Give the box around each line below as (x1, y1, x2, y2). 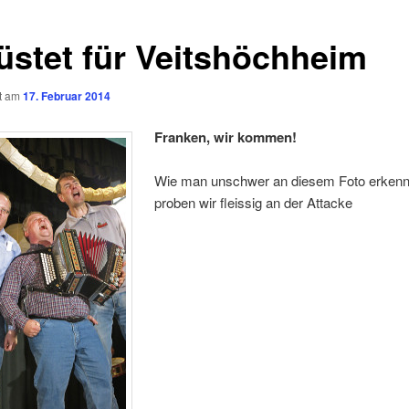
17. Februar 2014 (22, 87, 110, 104)
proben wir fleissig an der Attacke (154, 193, 353, 213)
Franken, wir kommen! (154, 127, 298, 148)
